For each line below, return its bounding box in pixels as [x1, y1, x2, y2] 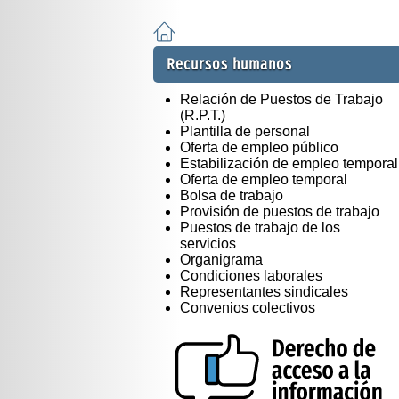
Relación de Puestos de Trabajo [180, 91, 383, 107]
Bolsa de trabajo [180, 187, 283, 203]
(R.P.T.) [180, 107, 225, 123]
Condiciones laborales [180, 267, 322, 283]
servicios [180, 235, 236, 251]
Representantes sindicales [180, 283, 348, 299]
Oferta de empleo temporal [180, 171, 347, 187]
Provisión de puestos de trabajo [180, 203, 379, 219]
